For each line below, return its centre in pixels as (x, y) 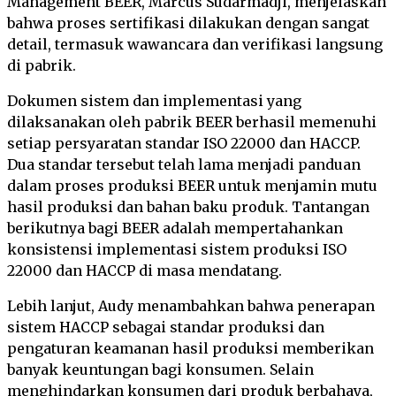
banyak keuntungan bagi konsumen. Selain (160, 369)
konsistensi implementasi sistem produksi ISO (177, 249)
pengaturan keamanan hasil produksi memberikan (190, 348)
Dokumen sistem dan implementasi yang (154, 101)
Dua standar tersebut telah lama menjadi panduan (184, 164)
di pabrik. (42, 65)
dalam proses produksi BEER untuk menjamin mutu (192, 186)
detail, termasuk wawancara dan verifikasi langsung (195, 44)
